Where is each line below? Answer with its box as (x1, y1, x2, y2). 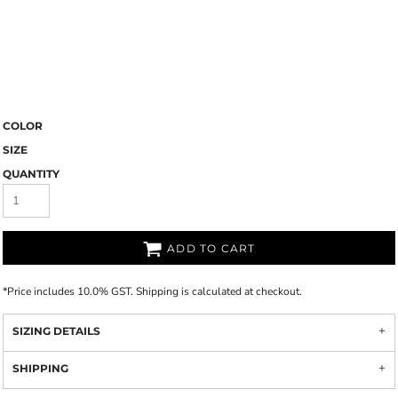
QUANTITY (3, 167, 60, 180)
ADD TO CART (167, 242, 256, 256)
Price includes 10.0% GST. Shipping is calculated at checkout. (7, 284, 302, 298)
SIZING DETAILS (12, 324, 100, 338)
